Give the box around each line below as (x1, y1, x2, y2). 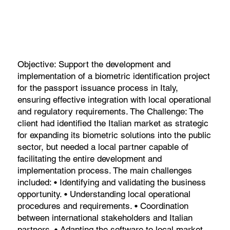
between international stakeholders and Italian (17, 212, 193, 223)
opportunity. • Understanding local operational (17, 188, 191, 199)
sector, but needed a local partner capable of (17, 141, 189, 152)
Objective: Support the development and (17, 59, 171, 69)
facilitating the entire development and (17, 153, 162, 164)
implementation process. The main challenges (17, 165, 193, 176)
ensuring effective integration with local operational (17, 94, 212, 105)
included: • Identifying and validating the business (17, 177, 206, 187)
